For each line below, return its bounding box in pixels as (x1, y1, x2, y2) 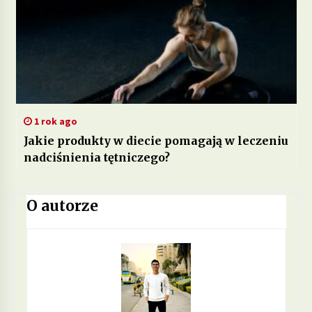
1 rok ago (31, 114, 77, 127)
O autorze (26, 196, 98, 215)
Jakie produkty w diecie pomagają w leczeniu (23, 133, 288, 148)
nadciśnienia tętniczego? (23, 150, 170, 164)
